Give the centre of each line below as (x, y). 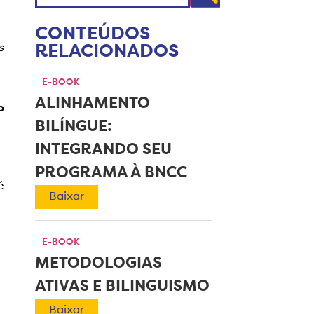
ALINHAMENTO (93, 104)
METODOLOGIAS (99, 264)
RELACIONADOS (107, 53)
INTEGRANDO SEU (104, 151)
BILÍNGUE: (74, 128)
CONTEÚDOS (93, 35)
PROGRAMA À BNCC (111, 174)
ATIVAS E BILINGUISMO (123, 287)
